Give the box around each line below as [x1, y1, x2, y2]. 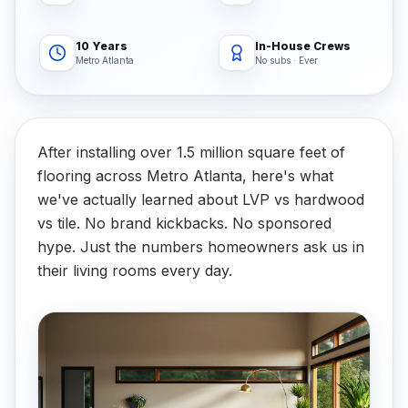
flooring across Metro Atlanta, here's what [37, 167, 333, 185]
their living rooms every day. [37, 261, 232, 280]
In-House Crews [255, 38, 351, 53]
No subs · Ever [255, 54, 318, 66]
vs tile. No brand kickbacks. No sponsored [37, 214, 331, 232]
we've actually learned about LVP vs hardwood [37, 190, 364, 209]
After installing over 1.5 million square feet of [37, 143, 345, 161]
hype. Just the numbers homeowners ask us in [37, 238, 364, 256]
